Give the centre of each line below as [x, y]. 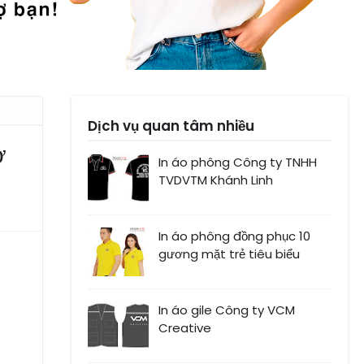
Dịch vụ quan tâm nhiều [171, 126]
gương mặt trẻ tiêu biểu [229, 254]
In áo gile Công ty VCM [227, 310]
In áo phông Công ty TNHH [238, 162]
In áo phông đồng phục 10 [234, 236]
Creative [185, 328]
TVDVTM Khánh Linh [216, 180]
